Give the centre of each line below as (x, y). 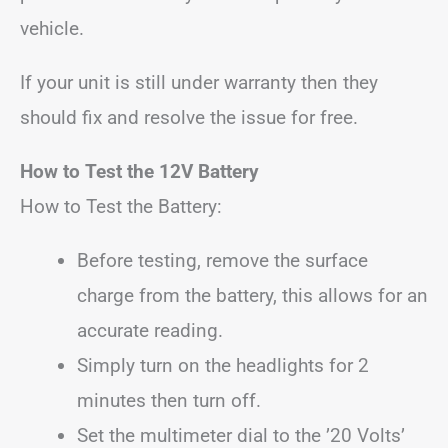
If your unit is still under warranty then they (199, 82)
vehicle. (52, 28)
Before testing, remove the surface (222, 260)
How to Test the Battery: (121, 206)
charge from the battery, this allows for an (252, 295)
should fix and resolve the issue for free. (189, 117)
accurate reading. (150, 330)
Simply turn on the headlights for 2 (223, 365)
